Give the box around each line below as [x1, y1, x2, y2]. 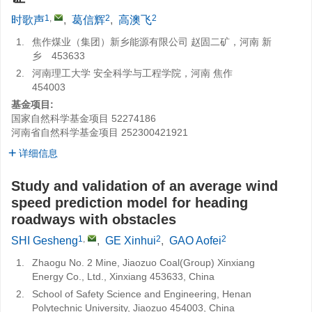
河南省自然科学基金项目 [11, 127, 118, 138]
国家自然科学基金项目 [11, 113, 109, 124]
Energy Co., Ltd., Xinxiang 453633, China [32, 271, 214, 282]
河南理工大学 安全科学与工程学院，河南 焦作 [32, 68, 242, 79]
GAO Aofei [169, 235, 221, 247]
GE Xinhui [105, 235, 156, 247]
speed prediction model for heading [11, 195, 248, 210]
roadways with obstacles [11, 212, 176, 227]
